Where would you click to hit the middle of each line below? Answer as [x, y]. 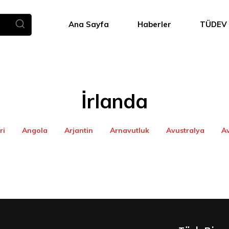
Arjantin [78, 130]
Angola [35, 130]
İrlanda [114, 101]
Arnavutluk [129, 130]
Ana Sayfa [88, 24]
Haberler [154, 24]
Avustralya [185, 130]
